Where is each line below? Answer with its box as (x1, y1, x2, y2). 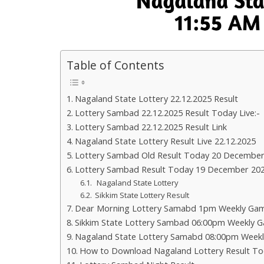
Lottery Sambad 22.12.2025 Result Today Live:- (74, 107, 260, 118)
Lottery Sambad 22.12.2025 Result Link (74, 121, 227, 133)
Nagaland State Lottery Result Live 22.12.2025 (74, 135, 256, 147)
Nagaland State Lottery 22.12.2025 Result (74, 93, 238, 104)
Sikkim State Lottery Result (93, 189, 192, 200)
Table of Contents (67, 57, 164, 74)
